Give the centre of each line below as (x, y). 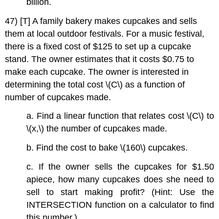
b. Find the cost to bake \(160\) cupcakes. (107, 148)
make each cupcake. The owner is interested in (97, 72)
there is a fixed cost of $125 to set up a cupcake (98, 46)
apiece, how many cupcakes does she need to (120, 179)
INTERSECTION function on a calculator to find (120, 205)
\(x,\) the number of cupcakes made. (97, 129)
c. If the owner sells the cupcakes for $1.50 (120, 166)
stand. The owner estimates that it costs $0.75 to (100, 59)
